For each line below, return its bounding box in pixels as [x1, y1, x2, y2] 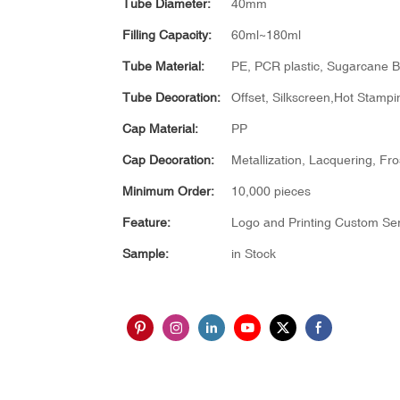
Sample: [122, 246, 169, 261]
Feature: [122, 214, 171, 229]
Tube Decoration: [122, 89, 221, 104]
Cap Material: [122, 121, 198, 136]
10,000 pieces [231, 183, 311, 198]
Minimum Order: [122, 183, 214, 198]
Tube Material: [122, 58, 204, 73]
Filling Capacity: [122, 27, 212, 42]
